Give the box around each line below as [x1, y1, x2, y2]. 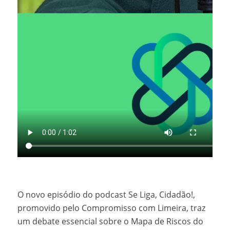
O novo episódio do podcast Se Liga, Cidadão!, [17, 188, 195, 200]
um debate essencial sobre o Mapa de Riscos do [17, 215, 203, 227]
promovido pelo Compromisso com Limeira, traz [17, 202, 205, 214]
